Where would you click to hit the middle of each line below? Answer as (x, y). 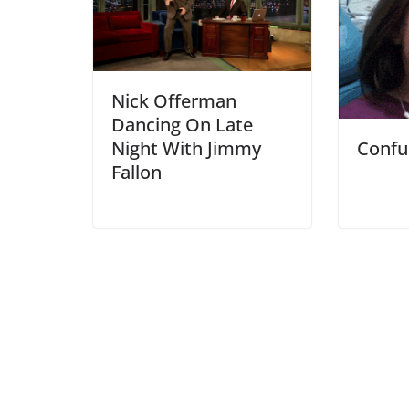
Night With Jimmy (186, 148)
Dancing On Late (182, 124)
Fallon (136, 172)
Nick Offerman (174, 100)
